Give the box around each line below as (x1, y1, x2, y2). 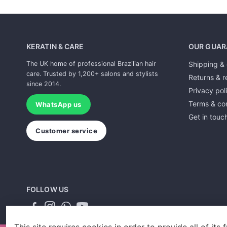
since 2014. (26, 80, 61, 88)
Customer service (35, 127, 98, 135)
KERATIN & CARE (26, 42, 84, 51)
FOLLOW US (26, 185, 68, 194)
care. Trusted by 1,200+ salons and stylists (26, 70, 158, 78)
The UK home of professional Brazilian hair (26, 60, 156, 67)
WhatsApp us (35, 100, 82, 108)
